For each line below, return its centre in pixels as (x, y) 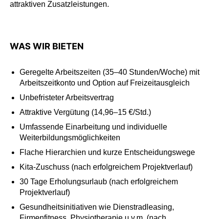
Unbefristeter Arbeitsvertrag (67, 98)
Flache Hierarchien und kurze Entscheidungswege (107, 152)
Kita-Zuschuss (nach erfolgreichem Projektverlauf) (106, 167)
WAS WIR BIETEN (47, 46)
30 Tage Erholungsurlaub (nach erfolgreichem (99, 182)
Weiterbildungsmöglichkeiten (70, 138)
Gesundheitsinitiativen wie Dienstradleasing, (97, 207)
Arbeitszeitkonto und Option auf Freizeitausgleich (105, 83)
